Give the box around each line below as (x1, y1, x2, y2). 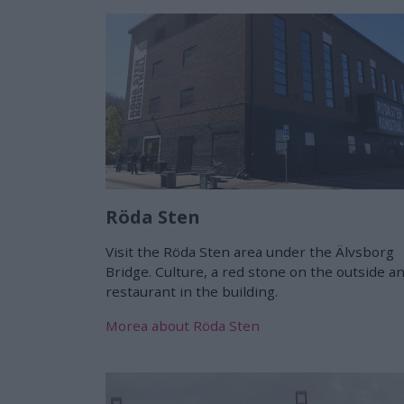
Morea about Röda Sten (106, 317, 260, 335)
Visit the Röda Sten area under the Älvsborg (106, 243, 394, 262)
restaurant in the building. (106, 282, 278, 301)
